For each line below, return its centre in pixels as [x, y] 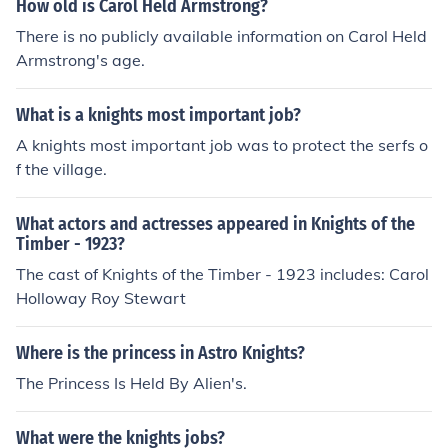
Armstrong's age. [80, 60]
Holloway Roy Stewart [101, 298]
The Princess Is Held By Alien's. [131, 383]
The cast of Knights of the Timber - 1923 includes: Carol [222, 274]
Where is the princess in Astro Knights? [160, 353]
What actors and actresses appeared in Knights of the [215, 224]
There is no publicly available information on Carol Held [221, 36]
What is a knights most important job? [158, 115]
